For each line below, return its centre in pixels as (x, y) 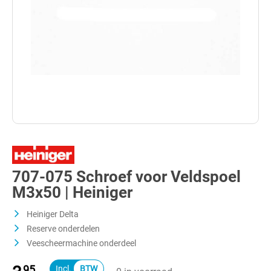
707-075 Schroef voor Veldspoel (126, 177)
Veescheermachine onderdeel (80, 243)
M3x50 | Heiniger (72, 192)
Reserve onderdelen (62, 229)
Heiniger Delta (52, 214)
